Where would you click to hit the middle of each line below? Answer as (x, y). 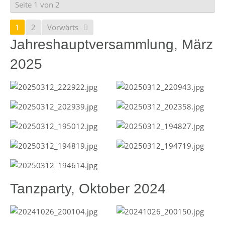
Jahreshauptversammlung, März (111, 45)
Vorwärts (63, 27)
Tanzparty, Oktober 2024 (88, 189)
